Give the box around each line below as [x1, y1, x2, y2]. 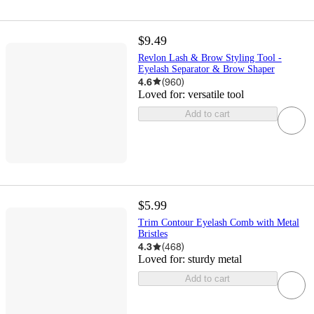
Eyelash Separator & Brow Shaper [137, 63, 275, 74]
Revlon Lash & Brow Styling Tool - [137, 52, 282, 63]
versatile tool [187, 88, 244, 100]
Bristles [137, 228, 168, 240]
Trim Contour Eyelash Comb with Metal [137, 217, 299, 228]
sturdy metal [187, 253, 242, 266]
